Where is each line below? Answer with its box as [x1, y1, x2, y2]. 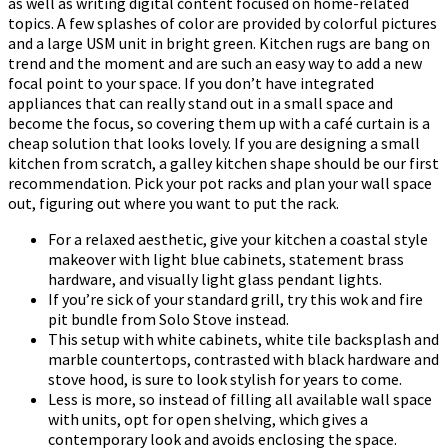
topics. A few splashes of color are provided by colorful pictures [8, 13, 437, 34]
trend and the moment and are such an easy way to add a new [8, 53, 422, 74]
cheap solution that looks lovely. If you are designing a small [8, 133, 420, 154]
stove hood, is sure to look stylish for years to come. [48, 369, 402, 390]
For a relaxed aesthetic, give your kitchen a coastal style [48, 229, 428, 250]
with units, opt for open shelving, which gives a [48, 409, 368, 430]
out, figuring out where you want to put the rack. [8, 193, 339, 214]
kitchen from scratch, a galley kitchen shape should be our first [8, 153, 439, 174]
